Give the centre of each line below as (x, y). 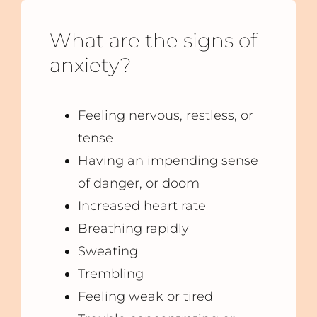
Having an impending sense (168, 161)
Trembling (110, 274)
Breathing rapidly (133, 229)
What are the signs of (153, 41)
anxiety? (90, 65)
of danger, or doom (138, 184)
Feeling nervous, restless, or (165, 116)
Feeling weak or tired (145, 297)
